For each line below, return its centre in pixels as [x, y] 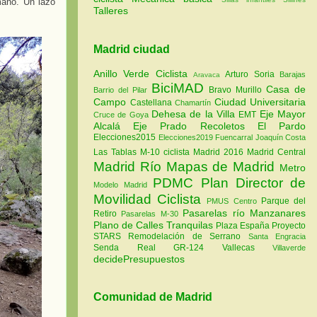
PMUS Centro [234, 201]
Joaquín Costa [280, 137]
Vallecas [247, 247]
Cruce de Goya [122, 114]
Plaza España [244, 225]
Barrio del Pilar [122, 90]
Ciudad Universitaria [260, 102]
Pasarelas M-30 [152, 213]
